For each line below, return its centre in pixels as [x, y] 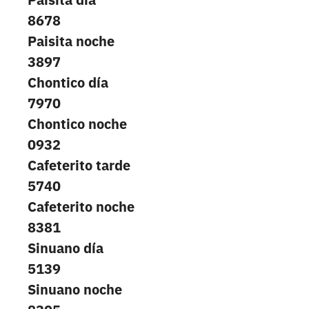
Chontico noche [77, 124]
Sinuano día [66, 248]
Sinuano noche [75, 290]
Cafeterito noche [81, 207]
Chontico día [68, 83]
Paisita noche [71, 41]
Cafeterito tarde [79, 166]
